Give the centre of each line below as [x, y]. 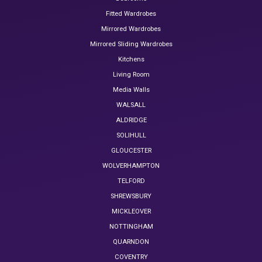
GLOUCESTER [131, 151]
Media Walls [131, 90]
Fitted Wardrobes [131, 14]
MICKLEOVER [131, 212]
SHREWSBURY [131, 196]
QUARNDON [131, 242]
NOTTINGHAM [131, 227]
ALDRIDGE [131, 120]
